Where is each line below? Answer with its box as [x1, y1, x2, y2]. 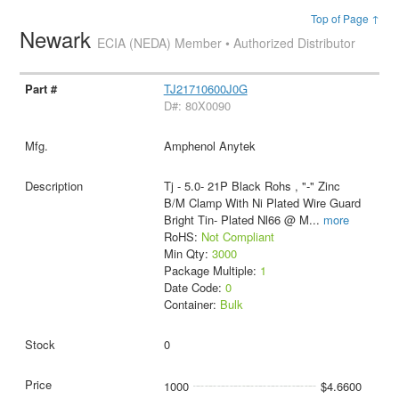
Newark [20, 23, 98, 54]
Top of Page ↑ [310, 11, 379, 26]
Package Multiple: [163, 261, 260, 279]
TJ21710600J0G [163, 79, 248, 97]
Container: [163, 295, 220, 313]
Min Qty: [163, 244, 212, 262]
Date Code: [163, 278, 225, 296]
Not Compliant [200, 227, 274, 245]
